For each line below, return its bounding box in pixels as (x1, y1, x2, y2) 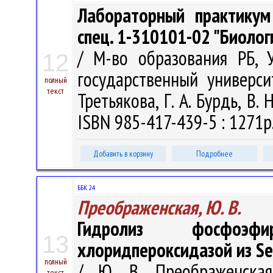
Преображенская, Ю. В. (77, 194, 241, 220)
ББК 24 (77, 183, 95, 192)
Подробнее (196, 148, 233, 159)
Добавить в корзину (93, 148, 153, 159)
